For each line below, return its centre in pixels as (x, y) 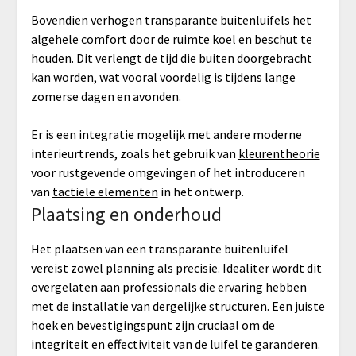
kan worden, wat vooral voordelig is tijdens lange (163, 77)
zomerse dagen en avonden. (106, 96)
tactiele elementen (105, 191)
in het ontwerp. (201, 191)
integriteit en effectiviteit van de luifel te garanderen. (175, 344)
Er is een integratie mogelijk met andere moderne (166, 134)
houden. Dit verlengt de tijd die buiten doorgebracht (171, 58)
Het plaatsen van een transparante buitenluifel (159, 248)
